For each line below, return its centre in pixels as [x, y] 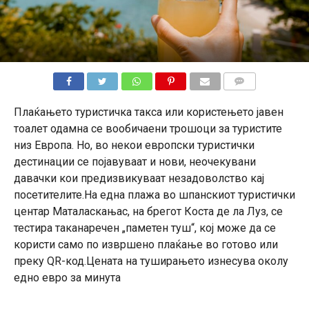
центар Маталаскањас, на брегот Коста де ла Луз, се [148, 211]
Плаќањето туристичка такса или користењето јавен [148, 112]
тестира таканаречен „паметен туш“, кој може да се [144, 228]
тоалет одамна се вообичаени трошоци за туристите [148, 128]
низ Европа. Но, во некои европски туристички [134, 145]
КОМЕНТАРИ [252, 97]
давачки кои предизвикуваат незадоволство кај [139, 178]
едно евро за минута [67, 277]
